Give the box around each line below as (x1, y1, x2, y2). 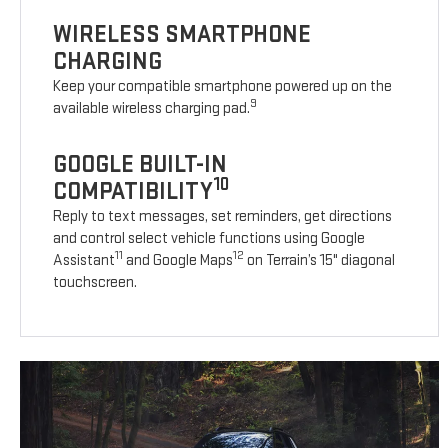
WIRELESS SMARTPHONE (53, 20, 312, 50)
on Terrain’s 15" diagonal (244, 251, 396, 271)
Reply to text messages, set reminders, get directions (53, 207, 393, 227)
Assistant (53, 251, 116, 271)
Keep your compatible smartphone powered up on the (53, 77, 393, 97)
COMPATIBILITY (53, 177, 214, 207)
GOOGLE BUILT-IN (53, 150, 228, 180)
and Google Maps (123, 251, 234, 271)
